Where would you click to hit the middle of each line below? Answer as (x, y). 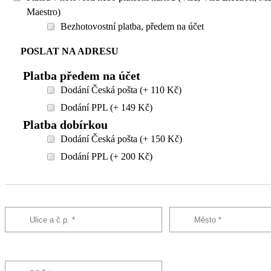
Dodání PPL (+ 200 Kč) (106, 157)
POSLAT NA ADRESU (70, 51)
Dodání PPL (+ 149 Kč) (106, 108)
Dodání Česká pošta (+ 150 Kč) (121, 139)
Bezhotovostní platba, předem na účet (132, 27)
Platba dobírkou (65, 125)
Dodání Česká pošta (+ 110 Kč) (121, 90)
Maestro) (44, 12)
